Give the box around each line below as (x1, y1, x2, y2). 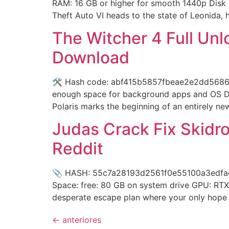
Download (52, 47, 129, 67)
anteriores (60, 215, 101, 225)
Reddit (52, 139, 103, 159)
